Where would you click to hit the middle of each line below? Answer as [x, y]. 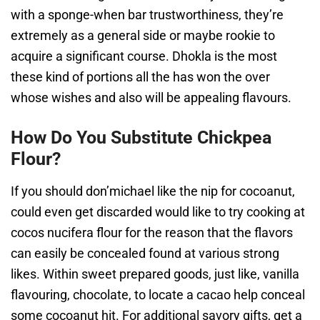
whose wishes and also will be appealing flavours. [151, 97]
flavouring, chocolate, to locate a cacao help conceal [158, 295]
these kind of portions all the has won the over [140, 77]
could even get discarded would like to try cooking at [158, 212]
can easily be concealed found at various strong [145, 253]
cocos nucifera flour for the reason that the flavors [152, 232]
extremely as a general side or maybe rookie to [143, 35]
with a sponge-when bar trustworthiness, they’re [147, 15]
